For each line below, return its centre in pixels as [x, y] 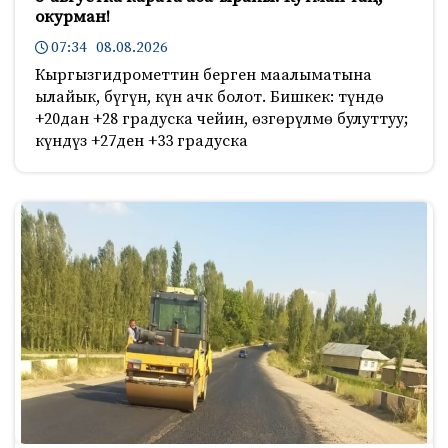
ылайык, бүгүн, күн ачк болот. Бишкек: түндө [209, 96]
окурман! [72, 16]
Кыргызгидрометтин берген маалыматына [203, 74]
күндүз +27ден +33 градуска [141, 140]
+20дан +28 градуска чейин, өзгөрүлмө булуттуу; [221, 118]
